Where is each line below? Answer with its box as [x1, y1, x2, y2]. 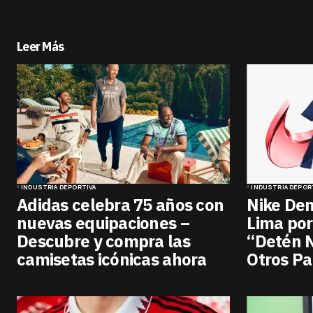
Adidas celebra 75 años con [17, 193, 224, 216]
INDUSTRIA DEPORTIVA [21, 182, 96, 191]
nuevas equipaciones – [17, 211, 189, 234]
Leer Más [17, 38, 64, 54]
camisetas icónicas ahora [17, 247, 207, 270]
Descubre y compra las [17, 229, 190, 252]
